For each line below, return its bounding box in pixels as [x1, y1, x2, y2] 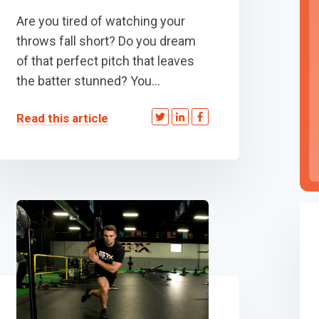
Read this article [16, 110, 109, 125]
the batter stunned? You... [16, 73, 161, 88]
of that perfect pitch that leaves [16, 53, 195, 68]
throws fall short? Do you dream [16, 33, 197, 48]
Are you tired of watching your [16, 13, 186, 28]
